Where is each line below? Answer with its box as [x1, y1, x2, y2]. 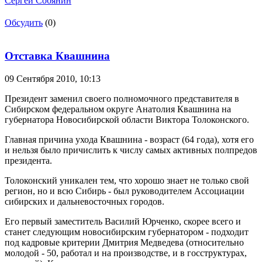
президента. [5, 155, 52, 166]
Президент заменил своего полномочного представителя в [5, 93, 239, 104]
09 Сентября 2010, [5, 73, 80, 84]
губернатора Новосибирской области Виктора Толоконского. [5, 114, 249, 125]
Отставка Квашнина [5, 50, 110, 63]
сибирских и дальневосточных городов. [5, 196, 164, 206]
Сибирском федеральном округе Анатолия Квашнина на [5, 104, 231, 114]
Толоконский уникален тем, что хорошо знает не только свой [5, 175, 249, 185]
